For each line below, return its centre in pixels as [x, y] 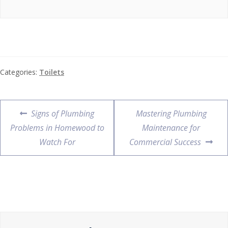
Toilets [52, 72]
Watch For [57, 142]
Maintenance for [171, 128]
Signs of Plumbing [63, 114]
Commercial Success [165, 142]
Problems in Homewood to [57, 128]
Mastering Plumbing [171, 114]
